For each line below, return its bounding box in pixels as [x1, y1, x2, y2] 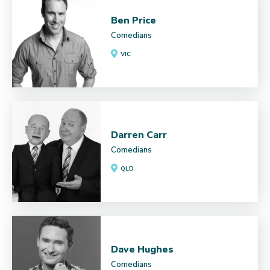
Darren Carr [111, 128, 168, 142]
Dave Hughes [111, 243, 174, 257]
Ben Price [111, 13, 157, 27]
